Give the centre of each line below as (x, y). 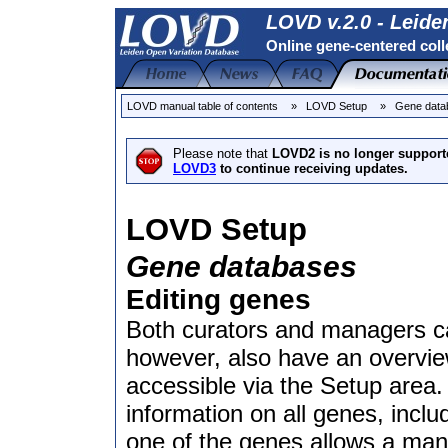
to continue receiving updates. (312, 168)
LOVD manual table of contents (202, 106)
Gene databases (241, 266)
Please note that (222, 153)
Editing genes (218, 299)
